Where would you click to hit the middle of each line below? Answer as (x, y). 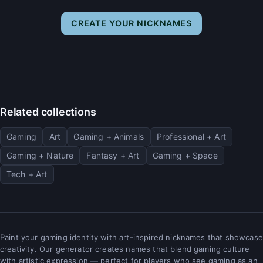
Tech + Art (27, 174)
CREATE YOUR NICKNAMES (131, 23)
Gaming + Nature (40, 155)
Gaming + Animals (109, 136)
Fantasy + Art (113, 155)
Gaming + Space (185, 155)
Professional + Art (191, 136)
